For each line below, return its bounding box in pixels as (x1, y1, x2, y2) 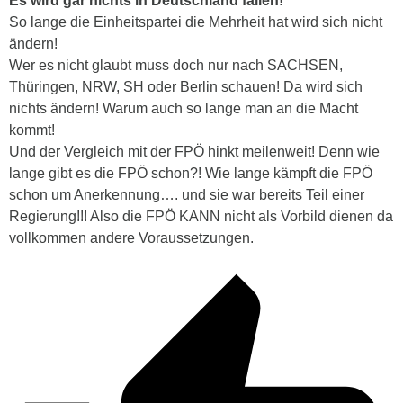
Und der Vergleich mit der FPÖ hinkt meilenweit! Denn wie (9, 143, 380, 159)
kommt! (9, 121, 55, 138)
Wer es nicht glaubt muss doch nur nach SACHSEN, (9, 57, 343, 73)
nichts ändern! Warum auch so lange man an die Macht (9, 100, 358, 116)
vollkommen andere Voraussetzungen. (9, 229, 254, 246)
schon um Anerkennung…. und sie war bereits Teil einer (9, 186, 364, 202)
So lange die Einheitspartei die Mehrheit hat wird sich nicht (9, 13, 382, 30)
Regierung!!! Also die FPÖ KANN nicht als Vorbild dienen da (9, 208, 393, 224)
